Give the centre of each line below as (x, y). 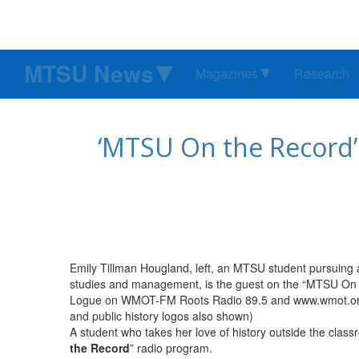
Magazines (227, 74)
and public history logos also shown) (161, 316)
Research (322, 74)
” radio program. (171, 348)
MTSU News (89, 74)
